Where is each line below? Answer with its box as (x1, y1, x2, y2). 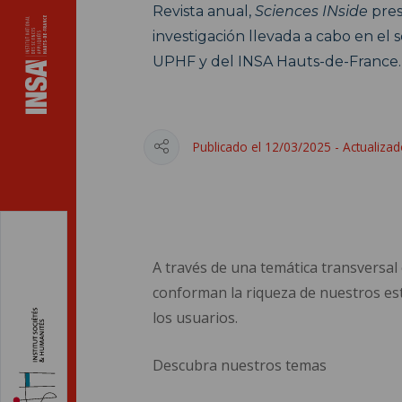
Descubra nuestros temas (152, 354, 327, 375)
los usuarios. (152, 307, 238, 328)
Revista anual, (152, 3, 255, 20)
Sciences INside (254, 3, 368, 20)
